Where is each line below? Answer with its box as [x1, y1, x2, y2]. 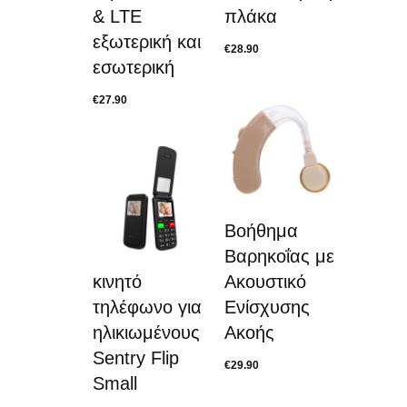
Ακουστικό [224, 272, 306, 292]
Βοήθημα [224, 221, 298, 241]
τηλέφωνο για [93, 297, 202, 317]
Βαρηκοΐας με [224, 246, 334, 266]
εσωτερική [93, 57, 174, 77]
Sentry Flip [93, 348, 179, 368]
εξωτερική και [93, 32, 201, 52]
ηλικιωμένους [93, 323, 200, 342]
